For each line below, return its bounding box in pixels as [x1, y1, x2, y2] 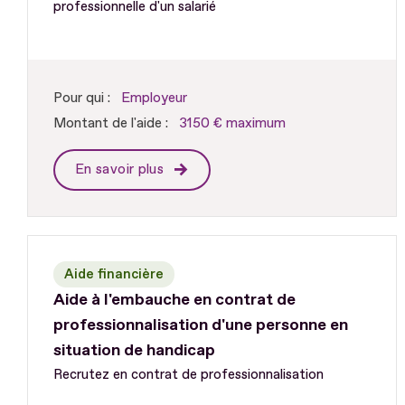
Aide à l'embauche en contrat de [53, 289, 296, 311]
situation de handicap [53, 340, 215, 362]
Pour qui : [53, 89, 110, 108]
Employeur [121, 89, 187, 108]
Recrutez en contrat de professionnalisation [53, 366, 324, 384]
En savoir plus [75, 161, 168, 179]
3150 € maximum [179, 115, 286, 133]
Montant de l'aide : [53, 115, 168, 133]
